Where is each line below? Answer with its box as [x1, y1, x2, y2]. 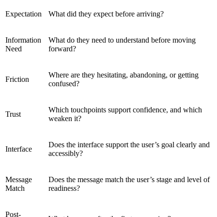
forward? [48, 45, 76, 53]
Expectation [5, 10, 42, 18]
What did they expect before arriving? [48, 10, 164, 18]
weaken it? [48, 114, 81, 123]
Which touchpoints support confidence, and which [48, 106, 202, 114]
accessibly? [48, 149, 83, 158]
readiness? [48, 184, 80, 193]
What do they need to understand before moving [48, 36, 196, 45]
